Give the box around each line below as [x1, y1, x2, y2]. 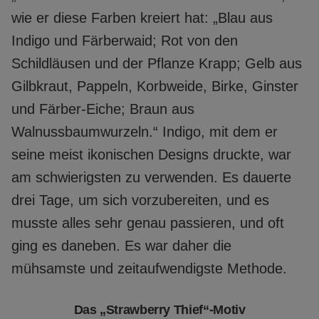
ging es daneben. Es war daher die [11, 238, 231, 254]
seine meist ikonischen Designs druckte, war [11, 147, 291, 163]
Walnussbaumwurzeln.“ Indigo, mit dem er [11, 124, 278, 140]
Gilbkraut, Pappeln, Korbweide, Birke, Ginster [11, 78, 298, 95]
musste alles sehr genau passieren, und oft [11, 215, 284, 231]
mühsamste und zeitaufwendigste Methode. [11, 261, 287, 277]
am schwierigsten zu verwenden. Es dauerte [11, 169, 291, 186]
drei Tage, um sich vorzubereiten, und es [11, 192, 269, 209]
